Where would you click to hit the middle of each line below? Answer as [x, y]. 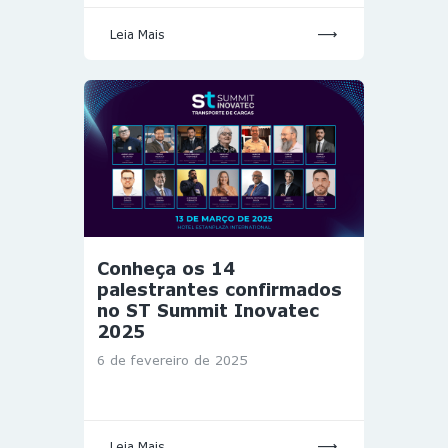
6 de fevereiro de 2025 [172, 359]
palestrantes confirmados [219, 290]
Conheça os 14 [166, 269]
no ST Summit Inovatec [208, 311]
